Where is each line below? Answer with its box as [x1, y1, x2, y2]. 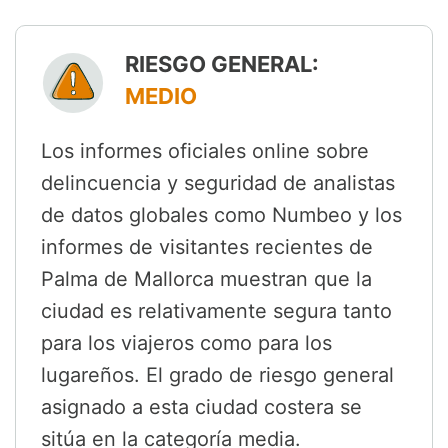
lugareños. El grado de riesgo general [41, 363, 394, 388]
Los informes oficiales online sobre [41, 139, 369, 164]
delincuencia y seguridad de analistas [41, 171, 395, 196]
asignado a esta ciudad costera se [41, 395, 362, 420]
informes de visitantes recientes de [41, 235, 373, 260]
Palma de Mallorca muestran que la [41, 267, 372, 292]
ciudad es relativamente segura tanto [41, 299, 392, 324]
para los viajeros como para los [41, 331, 332, 356]
